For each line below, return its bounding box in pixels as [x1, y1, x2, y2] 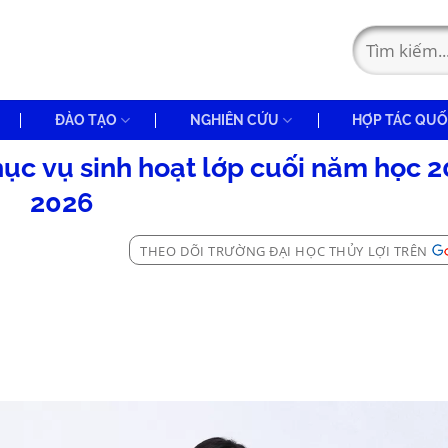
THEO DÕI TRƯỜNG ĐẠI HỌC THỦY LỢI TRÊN [140, 242, 428, 260]
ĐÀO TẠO [54, 111, 117, 128]
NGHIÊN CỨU [189, 111, 279, 128]
